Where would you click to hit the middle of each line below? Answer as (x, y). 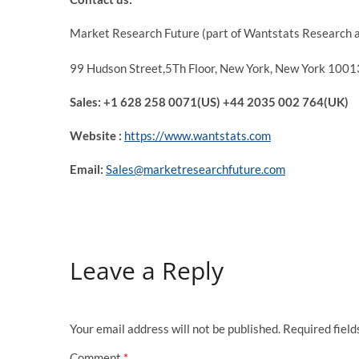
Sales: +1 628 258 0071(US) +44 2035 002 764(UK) (209, 102)
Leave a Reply (147, 270)
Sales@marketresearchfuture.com (196, 169)
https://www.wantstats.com (198, 135)
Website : (97, 135)
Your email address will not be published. (175, 329)
